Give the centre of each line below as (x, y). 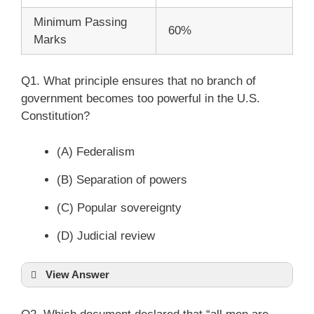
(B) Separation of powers (122, 179)
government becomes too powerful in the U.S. (141, 98)
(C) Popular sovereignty (119, 207)
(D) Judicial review (106, 235)
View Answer (77, 274)
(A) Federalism (96, 151)
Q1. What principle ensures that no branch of (138, 81)
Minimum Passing (80, 22)
